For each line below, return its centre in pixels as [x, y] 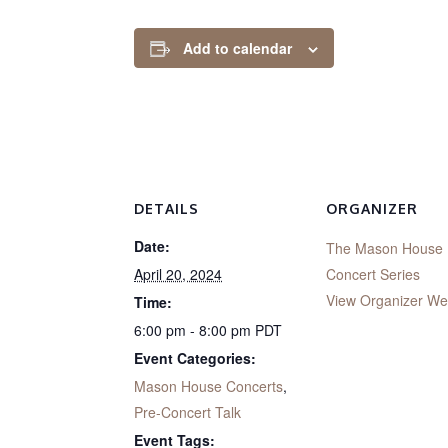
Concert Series [373, 274]
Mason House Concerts [209, 386]
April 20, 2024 [178, 274]
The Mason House [385, 248]
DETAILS [167, 208]
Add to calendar [238, 48]
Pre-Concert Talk [188, 412]
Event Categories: [195, 358]
